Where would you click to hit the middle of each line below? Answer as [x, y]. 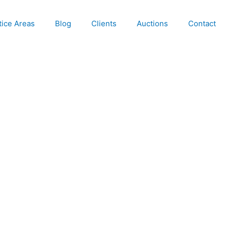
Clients [104, 23]
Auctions [152, 23]
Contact [202, 23]
